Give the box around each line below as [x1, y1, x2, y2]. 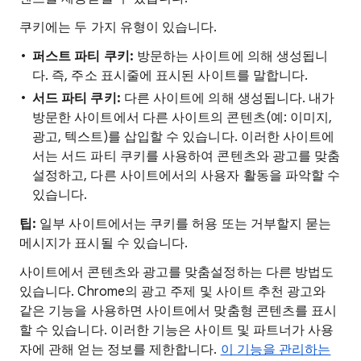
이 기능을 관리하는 [220, 342, 331, 358]
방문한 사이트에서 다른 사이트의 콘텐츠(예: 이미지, [32, 110, 333, 126]
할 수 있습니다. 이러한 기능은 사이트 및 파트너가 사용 [19, 322, 334, 338]
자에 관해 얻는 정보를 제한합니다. [19, 342, 221, 358]
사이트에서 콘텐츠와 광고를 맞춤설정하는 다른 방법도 [19, 264, 334, 280]
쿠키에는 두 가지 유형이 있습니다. [19, 19, 218, 35]
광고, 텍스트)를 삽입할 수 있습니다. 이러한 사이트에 [32, 129, 335, 145]
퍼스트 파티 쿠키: [32, 48, 134, 64]
